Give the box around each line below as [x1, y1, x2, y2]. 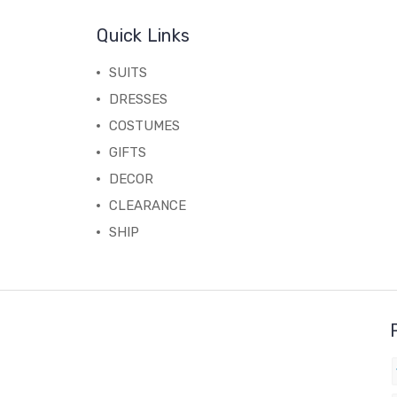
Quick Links [97, 25, 191, 47]
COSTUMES [109, 118, 181, 135]
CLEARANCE [109, 198, 187, 214]
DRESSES [109, 91, 168, 108]
